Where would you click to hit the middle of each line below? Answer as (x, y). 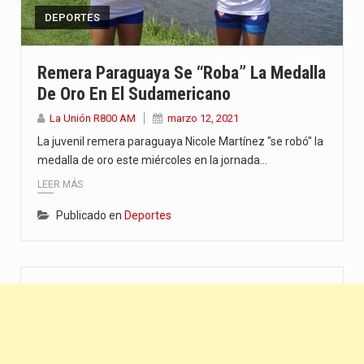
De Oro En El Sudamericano (134, 93)
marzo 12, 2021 (203, 118)
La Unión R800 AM (93, 118)
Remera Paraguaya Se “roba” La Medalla (182, 72)
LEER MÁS (60, 185)
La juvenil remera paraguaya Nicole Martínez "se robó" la (180, 141)
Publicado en (90, 216)
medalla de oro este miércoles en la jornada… (152, 160)
